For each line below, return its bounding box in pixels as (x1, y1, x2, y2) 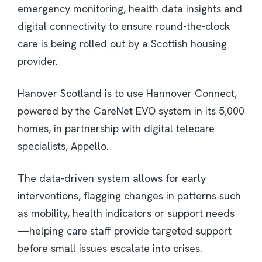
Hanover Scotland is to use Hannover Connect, (18, 87, 237, 101)
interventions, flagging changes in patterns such (18, 189, 241, 203)
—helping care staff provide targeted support (18, 224, 232, 238)
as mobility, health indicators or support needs (18, 206, 235, 220)
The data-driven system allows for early (18, 171, 206, 185)
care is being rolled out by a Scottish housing (18, 37, 227, 51)
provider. (18, 54, 58, 68)
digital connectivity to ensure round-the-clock (18, 19, 230, 33)
